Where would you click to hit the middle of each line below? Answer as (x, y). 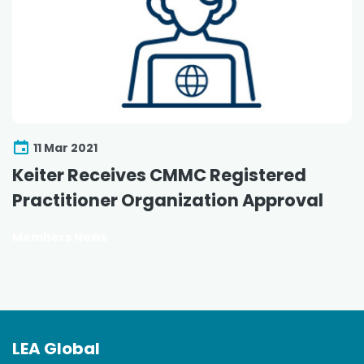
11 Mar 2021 (65, 148)
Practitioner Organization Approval (168, 201)
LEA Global (56, 349)
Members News (60, 238)
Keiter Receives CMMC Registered (159, 175)
